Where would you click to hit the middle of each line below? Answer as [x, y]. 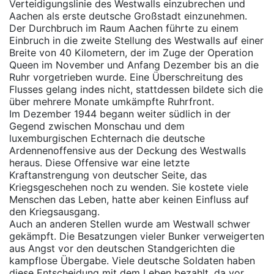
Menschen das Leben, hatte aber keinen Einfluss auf [129, 199]
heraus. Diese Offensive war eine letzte [99, 163]
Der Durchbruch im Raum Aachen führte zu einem [124, 28]
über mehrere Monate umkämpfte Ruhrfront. [112, 102]
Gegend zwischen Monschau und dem [97, 126]
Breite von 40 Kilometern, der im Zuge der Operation [131, 53]
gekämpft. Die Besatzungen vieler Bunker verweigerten [137, 236]
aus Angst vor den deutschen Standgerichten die [122, 248]
